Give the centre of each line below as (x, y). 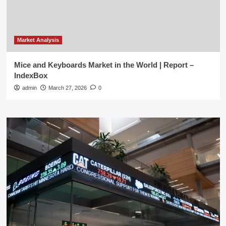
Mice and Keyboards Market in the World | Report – (104, 65)
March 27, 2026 (67, 88)
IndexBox (31, 75)
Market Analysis (38, 40)
